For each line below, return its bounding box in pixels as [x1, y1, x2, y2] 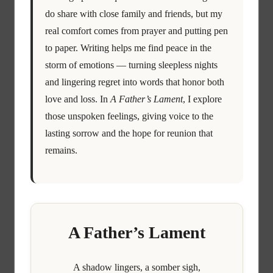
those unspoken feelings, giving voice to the [44, 110, 213, 121]
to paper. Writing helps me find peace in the [44, 42, 211, 53]
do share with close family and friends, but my [44, 8, 222, 19]
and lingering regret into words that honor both [44, 76, 224, 87]
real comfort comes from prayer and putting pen [44, 25, 228, 36]
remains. [44, 144, 77, 155]
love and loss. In [44, 93, 110, 104]
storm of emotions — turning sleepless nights [44, 59, 218, 70]
